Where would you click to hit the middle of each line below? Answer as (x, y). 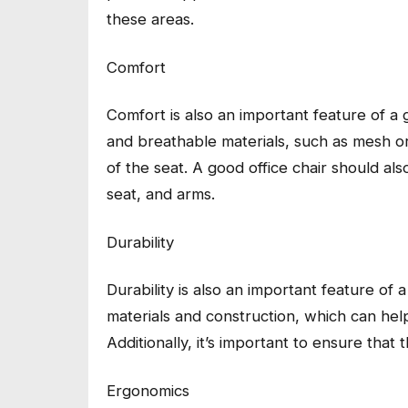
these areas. (150, 20)
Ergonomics (148, 390)
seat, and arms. (161, 194)
